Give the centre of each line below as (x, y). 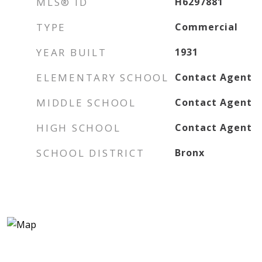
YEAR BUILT (72, 52)
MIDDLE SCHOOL (86, 103)
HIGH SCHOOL (79, 128)
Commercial (206, 27)
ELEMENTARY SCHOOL (103, 77)
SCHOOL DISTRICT (91, 153)
